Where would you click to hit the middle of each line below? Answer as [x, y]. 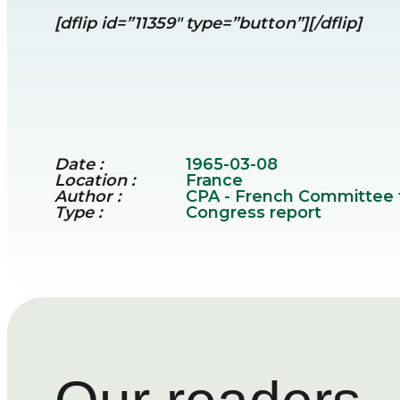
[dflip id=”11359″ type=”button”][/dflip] [208, 24]
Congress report [253, 213]
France [214, 181]
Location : [95, 181]
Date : [79, 165]
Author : [88, 197]
